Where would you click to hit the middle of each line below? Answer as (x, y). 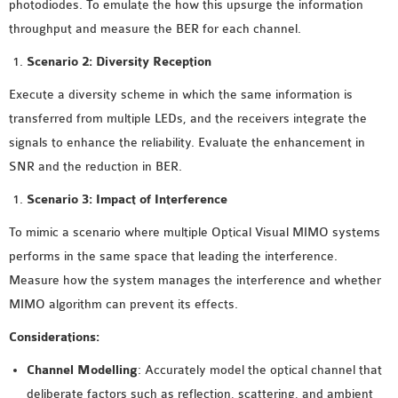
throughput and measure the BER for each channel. (155, 29)
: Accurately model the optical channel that (260, 370)
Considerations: (54, 337)
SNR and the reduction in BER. (96, 167)
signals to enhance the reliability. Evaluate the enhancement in (187, 143)
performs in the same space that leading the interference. (173, 256)
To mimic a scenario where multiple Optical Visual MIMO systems (195, 232)
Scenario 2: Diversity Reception (119, 62)
